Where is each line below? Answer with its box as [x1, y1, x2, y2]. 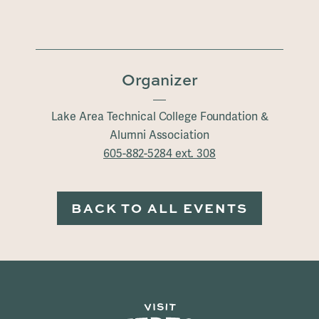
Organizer [121, 69, 198, 91]
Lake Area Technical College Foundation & [51, 109, 268, 125]
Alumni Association [110, 127, 209, 143]
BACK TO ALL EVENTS [71, 199, 248, 218]
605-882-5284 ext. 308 [103, 146, 216, 162]
